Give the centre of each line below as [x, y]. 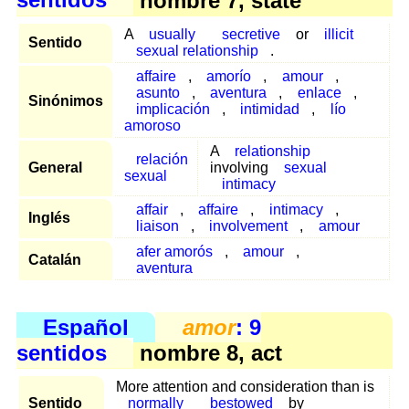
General [55, 167]
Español [86, 327]
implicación [173, 109]
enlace [319, 92]
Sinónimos [66, 100]
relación [162, 159]
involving [241, 167]
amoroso [152, 125]
